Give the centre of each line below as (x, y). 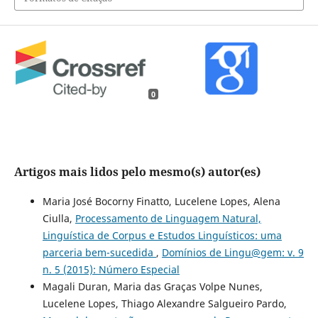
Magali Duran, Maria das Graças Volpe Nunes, (152, 286)
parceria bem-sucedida (99, 252)
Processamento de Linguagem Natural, (168, 218)
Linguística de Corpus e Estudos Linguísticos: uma (162, 235)
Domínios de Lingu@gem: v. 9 (232, 252)
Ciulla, (59, 218)
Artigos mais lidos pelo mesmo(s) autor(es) (137, 171)
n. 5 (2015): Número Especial (111, 269)
